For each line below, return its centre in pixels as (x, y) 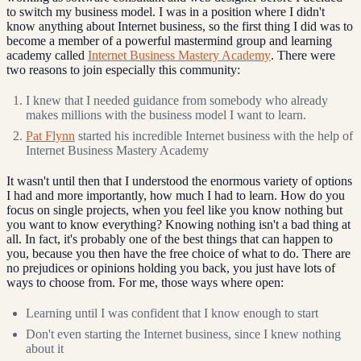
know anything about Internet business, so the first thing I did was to (180, 26)
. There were (303, 55)
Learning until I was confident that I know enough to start (172, 313)
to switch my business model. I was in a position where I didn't (166, 11)
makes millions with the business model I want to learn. (166, 114)
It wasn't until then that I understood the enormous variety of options (179, 180)
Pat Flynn (50, 135)
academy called (47, 55)
